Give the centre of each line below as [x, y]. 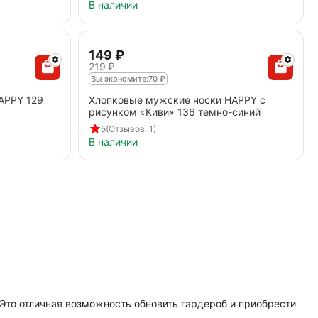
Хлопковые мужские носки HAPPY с [177, 100]
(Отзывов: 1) [131, 128]
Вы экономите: [119, 79]
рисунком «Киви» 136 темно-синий [174, 112]
